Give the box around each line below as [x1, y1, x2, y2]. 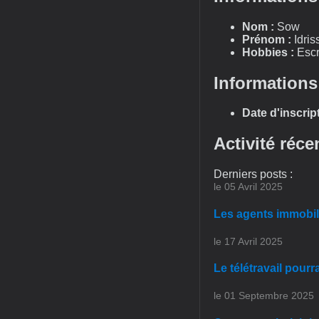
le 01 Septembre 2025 [214, 290, 314, 302]
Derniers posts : [214, 168, 293, 181]
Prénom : [242, 33, 291, 46]
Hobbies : [242, 46, 294, 58]
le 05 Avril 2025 [214, 181, 283, 193]
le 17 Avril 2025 [214, 235, 283, 247]
